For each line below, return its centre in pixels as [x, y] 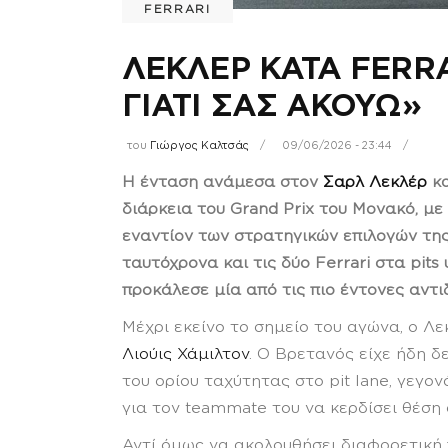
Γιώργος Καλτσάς [199, 145]
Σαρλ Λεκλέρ [375, 182]
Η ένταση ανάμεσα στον [222, 182]
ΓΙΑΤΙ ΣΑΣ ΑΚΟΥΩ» [271, 104]
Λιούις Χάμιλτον [185, 354]
